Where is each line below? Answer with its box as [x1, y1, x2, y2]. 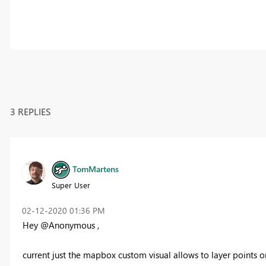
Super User [51, 179, 90, 190]
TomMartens [72, 163, 119, 175]
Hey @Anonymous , [22, 218, 99, 231]
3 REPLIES [9, 104, 51, 118]
